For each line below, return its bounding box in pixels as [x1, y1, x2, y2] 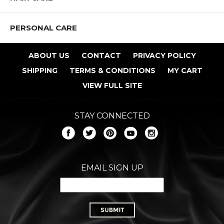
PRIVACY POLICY [132, 51, 196, 60]
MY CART [167, 66, 202, 75]
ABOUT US [28, 51, 69, 60]
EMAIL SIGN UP [80, 163, 143, 173]
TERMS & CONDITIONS [69, 66, 155, 75]
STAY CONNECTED [74, 111, 150, 121]
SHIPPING [21, 66, 57, 75]
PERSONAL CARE [10, 23, 77, 33]
